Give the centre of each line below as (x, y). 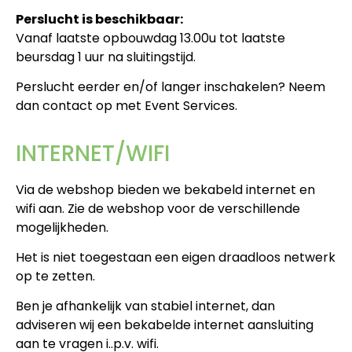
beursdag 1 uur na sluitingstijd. (106, 57)
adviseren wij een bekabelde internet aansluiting (165, 325)
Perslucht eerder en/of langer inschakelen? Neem (170, 87)
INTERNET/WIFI (93, 153)
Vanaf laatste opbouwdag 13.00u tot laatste (150, 38)
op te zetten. (55, 277)
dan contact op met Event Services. (126, 106)
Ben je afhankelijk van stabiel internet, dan (145, 306)
